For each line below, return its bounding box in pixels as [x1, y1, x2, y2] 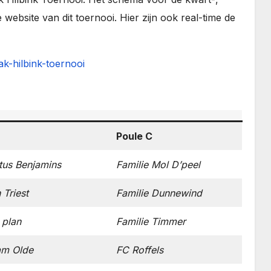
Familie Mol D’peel [116, 158, 200, 171]
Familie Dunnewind [116, 187, 202, 199]
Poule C [116, 130, 152, 142]
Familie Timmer [116, 215, 186, 227]
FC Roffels [116, 244, 163, 256]
